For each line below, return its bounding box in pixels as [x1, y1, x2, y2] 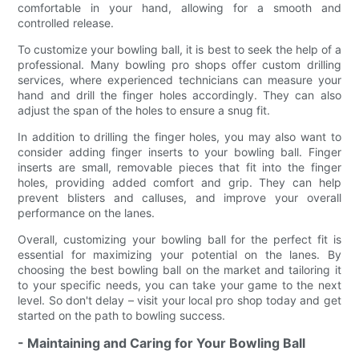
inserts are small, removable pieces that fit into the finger [18, 160, 341, 175]
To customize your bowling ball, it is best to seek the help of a [18, 42, 341, 57]
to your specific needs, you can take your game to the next [18, 278, 341, 292]
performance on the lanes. [18, 206, 155, 220]
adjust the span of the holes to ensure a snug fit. [18, 103, 271, 118]
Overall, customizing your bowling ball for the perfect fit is [18, 232, 341, 247]
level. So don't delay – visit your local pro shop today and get [18, 293, 341, 308]
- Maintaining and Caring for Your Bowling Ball [18, 335, 306, 352]
